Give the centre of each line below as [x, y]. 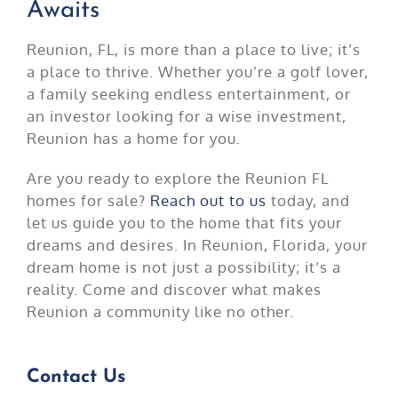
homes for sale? [88, 200]
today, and [308, 200]
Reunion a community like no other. [160, 311]
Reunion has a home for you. [133, 138]
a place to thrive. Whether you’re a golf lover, [197, 71]
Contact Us [76, 377]
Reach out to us [208, 200]
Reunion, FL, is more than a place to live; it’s [193, 49]
